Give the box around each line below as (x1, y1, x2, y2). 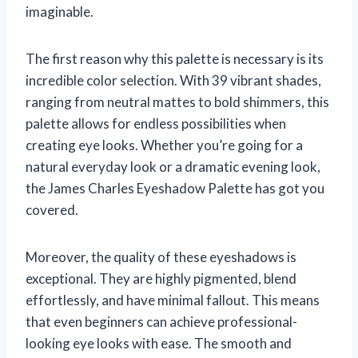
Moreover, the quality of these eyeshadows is (26, 249, 296, 266)
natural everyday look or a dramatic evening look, (26, 158, 320, 176)
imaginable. (26, 3, 93, 21)
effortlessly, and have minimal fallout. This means (26, 292, 320, 309)
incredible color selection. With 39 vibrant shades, (26, 72, 321, 89)
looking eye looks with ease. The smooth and (26, 335, 292, 352)
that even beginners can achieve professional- (26, 313, 297, 331)
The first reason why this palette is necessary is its (26, 50, 324, 68)
